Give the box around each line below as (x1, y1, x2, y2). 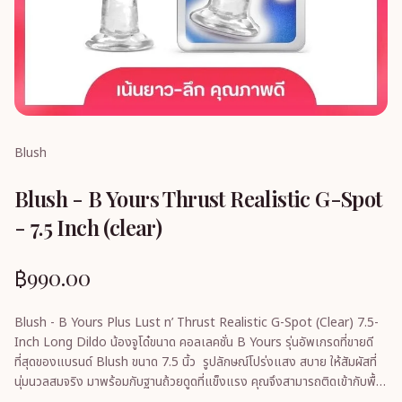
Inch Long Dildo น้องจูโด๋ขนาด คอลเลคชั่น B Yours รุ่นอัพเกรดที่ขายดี (14, 333, 373, 352)
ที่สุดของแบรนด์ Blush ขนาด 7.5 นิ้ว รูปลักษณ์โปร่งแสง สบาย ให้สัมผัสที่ (14, 353, 377, 371)
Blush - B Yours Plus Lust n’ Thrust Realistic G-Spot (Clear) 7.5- (14, 313, 379, 332)
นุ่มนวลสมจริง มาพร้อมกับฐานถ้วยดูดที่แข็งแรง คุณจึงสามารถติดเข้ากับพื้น (14, 372, 383, 391)
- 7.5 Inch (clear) (14, 213, 162, 241)
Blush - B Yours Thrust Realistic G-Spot (14, 184, 382, 213)
